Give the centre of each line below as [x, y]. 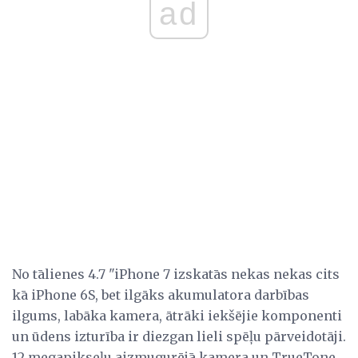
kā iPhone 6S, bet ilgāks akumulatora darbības [161, 294]
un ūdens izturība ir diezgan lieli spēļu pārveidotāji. [179, 336]
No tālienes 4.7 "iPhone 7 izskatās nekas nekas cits [176, 274]
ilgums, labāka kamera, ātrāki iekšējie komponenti [177, 315]
